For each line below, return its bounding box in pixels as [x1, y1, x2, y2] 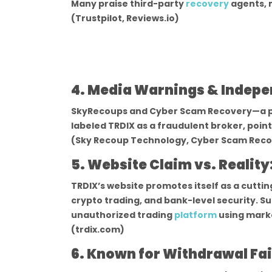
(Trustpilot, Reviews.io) [71, 12, 179, 24]
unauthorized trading [71, 209, 174, 221]
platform [174, 209, 219, 221]
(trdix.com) [71, 223, 124, 236]
